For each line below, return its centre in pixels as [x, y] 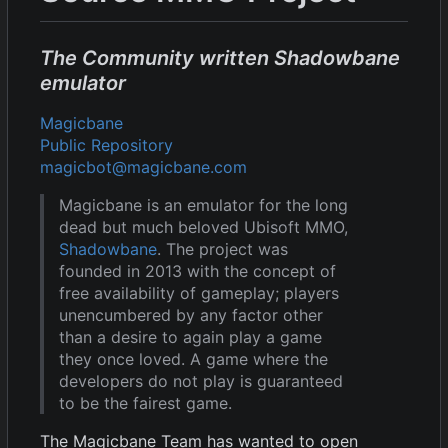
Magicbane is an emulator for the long [203, 204]
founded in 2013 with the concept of [197, 270]
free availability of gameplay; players [199, 292]
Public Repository [106, 144]
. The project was [222, 248]
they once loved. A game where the [193, 358]
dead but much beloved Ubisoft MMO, [203, 226]
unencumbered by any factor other [191, 314]
